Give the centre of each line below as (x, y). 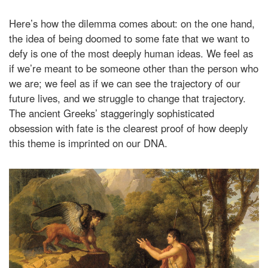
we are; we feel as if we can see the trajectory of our (125, 83)
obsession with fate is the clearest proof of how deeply (128, 128)
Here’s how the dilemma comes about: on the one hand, (132, 24)
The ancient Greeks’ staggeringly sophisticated (112, 113)
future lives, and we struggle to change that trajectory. (127, 98)
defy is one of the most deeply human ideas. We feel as (131, 54)
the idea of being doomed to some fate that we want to (129, 39)
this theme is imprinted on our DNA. (88, 143)
